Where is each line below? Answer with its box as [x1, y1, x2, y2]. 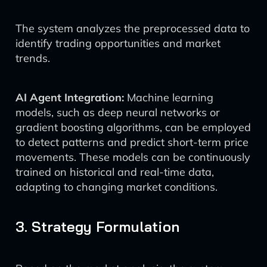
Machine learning [124, 91, 213, 104]
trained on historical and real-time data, [15, 165, 214, 179]
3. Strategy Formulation [15, 218, 179, 235]
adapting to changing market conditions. [15, 180, 218, 194]
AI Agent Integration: [15, 91, 124, 104]
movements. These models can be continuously [15, 150, 250, 164]
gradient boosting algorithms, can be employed [15, 120, 251, 134]
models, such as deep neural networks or [15, 105, 220, 119]
